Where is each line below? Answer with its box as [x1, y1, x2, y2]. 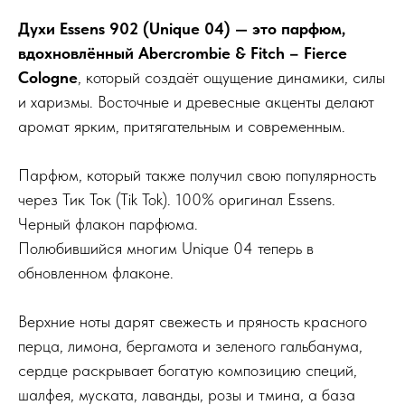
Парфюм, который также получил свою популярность [18, 165, 376, 184]
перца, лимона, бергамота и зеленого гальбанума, [18, 335, 363, 355]
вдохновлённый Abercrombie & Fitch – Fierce [18, 42, 347, 62]
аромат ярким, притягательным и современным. [18, 116, 345, 136]
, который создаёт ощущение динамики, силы [78, 67, 385, 87]
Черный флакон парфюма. [18, 213, 198, 233]
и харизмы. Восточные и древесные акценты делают [18, 91, 374, 111]
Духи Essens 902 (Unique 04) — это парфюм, [18, 18, 345, 38]
